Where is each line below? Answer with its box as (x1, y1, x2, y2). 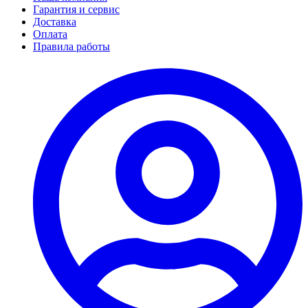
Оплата (33, 27, 67, 40)
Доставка (33, 15, 76, 27)
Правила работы (33, 40, 110, 52)
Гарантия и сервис (33, 3, 120, 15)
